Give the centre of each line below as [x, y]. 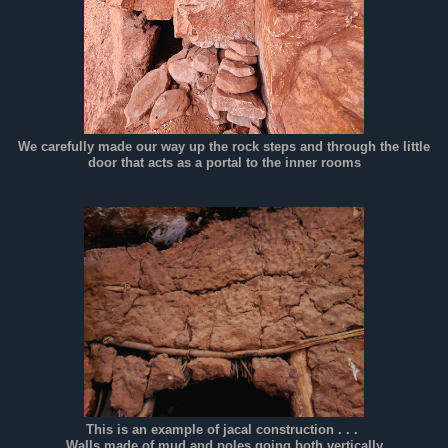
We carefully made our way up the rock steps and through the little [224, 147]
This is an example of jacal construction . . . [224, 430]
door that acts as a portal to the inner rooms [224, 163]
